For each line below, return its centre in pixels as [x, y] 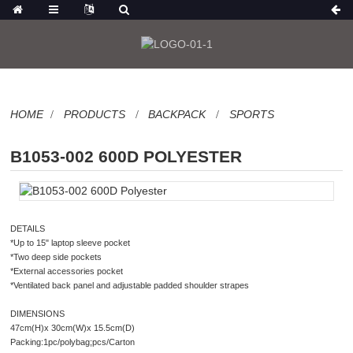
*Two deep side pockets [56, 257]
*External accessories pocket [67, 271]
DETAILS [28, 229]
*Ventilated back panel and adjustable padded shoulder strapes [130, 286]
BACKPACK [177, 114]
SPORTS [251, 114]
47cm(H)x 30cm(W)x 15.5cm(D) [73, 328]
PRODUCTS [94, 114]
